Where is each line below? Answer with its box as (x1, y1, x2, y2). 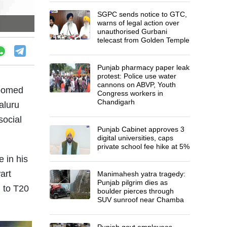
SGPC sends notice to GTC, (97, 10, 187, 18)
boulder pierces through (97, 186, 174, 195)
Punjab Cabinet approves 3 (97, 125, 185, 133)
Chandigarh (97, 97, 135, 106)
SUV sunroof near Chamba (97, 195, 184, 204)
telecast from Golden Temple (97, 35, 190, 44)
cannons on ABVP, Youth (97, 80, 176, 89)
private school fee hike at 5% (97, 142, 190, 150)
